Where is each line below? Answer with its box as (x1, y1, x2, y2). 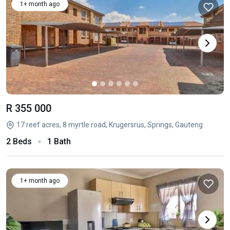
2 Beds (6, 137, 32, 146)
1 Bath (47, 137, 71, 146)
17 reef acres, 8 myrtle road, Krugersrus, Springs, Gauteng (16, 121, 203, 129)
